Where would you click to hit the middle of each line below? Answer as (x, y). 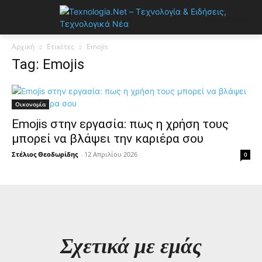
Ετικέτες (61, 46)
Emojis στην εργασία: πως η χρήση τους (120, 124)
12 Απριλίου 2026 (111, 154)
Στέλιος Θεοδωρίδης (45, 154)
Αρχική (23, 46)
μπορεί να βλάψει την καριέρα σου (108, 139)
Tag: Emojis (48, 64)
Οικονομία (30, 104)
